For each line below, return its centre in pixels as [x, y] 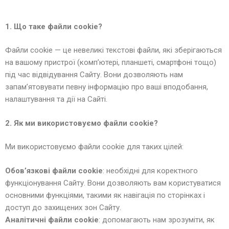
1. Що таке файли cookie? [54, 26]
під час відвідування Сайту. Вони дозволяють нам [94, 75]
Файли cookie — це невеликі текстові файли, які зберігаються [113, 50]
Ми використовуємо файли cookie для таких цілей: [94, 147]
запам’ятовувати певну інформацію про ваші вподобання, [107, 87]
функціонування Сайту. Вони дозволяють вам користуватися [113, 183]
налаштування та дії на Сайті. [56, 99]
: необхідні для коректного [150, 170]
